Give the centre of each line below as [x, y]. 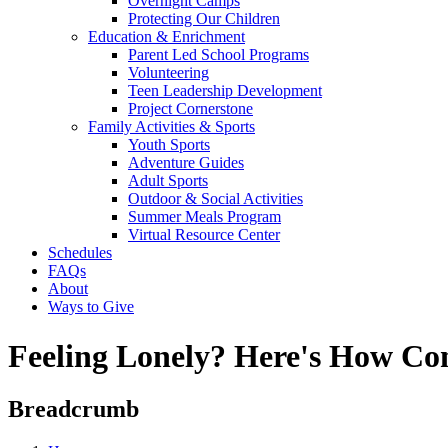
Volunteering [168, 73]
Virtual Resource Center [204, 235]
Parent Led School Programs [218, 55]
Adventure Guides [186, 163]
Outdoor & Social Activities [215, 199]
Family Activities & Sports [171, 127]
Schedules [80, 253]
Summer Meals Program [204, 217]
